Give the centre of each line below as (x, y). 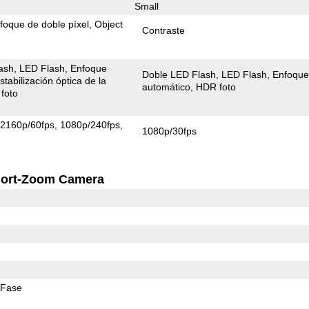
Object (109, 24)
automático (167, 87)
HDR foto (216, 87)
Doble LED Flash (179, 74)
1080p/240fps (90, 124)
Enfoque (89, 68)
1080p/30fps (170, 131)
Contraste (164, 30)
